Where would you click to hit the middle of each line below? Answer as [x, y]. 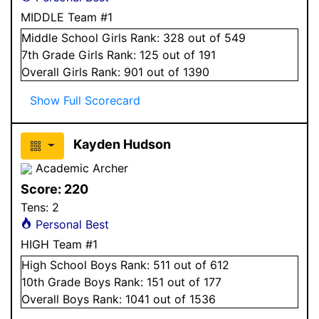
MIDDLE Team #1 [67, 17]
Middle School [60, 37]
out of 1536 [183, 299]
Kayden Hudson [122, 144]
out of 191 [187, 54]
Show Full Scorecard [85, 100]
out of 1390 [176, 72]
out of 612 [200, 265]
